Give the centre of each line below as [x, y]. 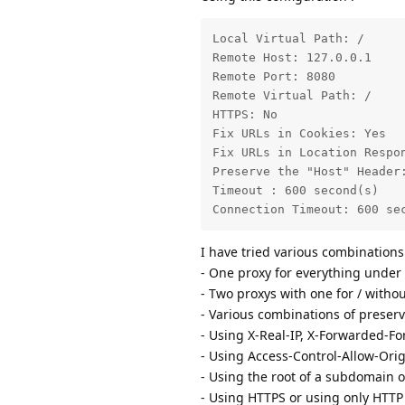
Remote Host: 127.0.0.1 [292, 58]
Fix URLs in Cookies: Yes [299, 134]
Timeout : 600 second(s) [295, 191]
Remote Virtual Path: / [292, 96]
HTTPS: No [245, 115]
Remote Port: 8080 [273, 77]
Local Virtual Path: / [288, 39]
